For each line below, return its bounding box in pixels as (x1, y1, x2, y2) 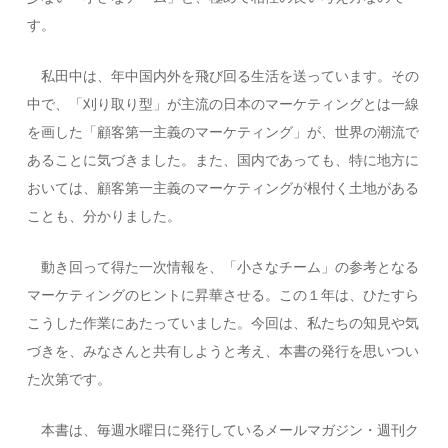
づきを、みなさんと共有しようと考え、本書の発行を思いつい (27, 341, 420, 360)
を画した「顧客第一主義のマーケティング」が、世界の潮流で (27, 122, 420, 141)
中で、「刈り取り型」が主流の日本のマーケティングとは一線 (27, 94, 420, 113)
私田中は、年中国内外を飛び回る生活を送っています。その (27, 66, 420, 85)
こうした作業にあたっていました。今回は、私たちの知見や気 (27, 313, 420, 332)
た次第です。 (27, 369, 112, 388)
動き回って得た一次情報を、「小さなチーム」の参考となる (27, 257, 420, 276)
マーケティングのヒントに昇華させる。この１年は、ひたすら (27, 285, 420, 304)
